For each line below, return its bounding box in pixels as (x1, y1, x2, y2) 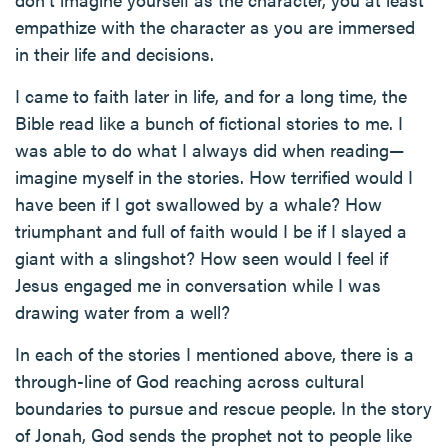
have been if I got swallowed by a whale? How (15, 191, 382, 216)
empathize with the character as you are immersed (15, 14, 415, 39)
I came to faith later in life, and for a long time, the (15, 83, 407, 108)
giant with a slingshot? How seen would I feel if (15, 245, 388, 270)
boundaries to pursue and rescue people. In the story (15, 395, 432, 420)
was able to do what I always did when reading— (15, 137, 404, 162)
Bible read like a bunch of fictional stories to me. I (15, 110, 403, 135)
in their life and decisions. (15, 41, 214, 66)
